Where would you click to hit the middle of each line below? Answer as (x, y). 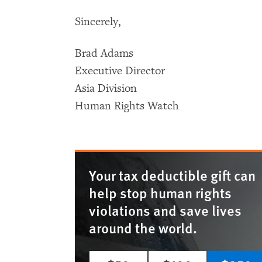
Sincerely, (98, 22)
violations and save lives (165, 210)
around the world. (143, 227)
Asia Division (106, 88)
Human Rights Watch (127, 106)
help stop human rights (160, 192)
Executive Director (120, 71)
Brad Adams (104, 53)
